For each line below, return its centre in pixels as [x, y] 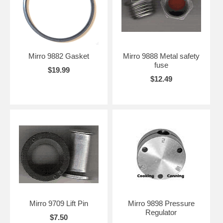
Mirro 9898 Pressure [161, 203]
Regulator [161, 212]
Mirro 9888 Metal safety [161, 56]
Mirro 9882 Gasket [58, 56]
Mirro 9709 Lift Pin [58, 203]
